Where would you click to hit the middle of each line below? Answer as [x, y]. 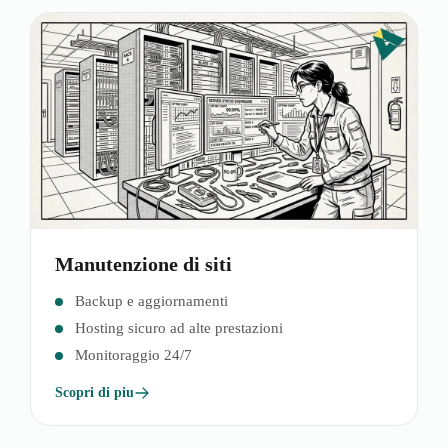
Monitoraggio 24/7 [133, 354]
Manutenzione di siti [143, 263]
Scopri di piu [94, 392]
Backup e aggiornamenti [151, 300]
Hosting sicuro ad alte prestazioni [179, 327]
